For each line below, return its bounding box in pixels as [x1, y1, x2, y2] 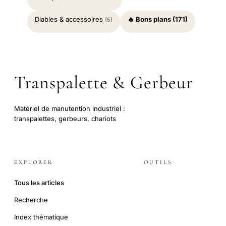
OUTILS [144, 158, 172, 165]
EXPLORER [14, 158, 53, 165]
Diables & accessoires [35, 15, 105, 24]
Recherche [14, 195, 48, 204]
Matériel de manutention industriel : [14, 104, 125, 113]
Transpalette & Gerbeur [14, 72, 193, 94]
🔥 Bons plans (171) [128, 15, 188, 24]
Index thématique [14, 212, 68, 221]
